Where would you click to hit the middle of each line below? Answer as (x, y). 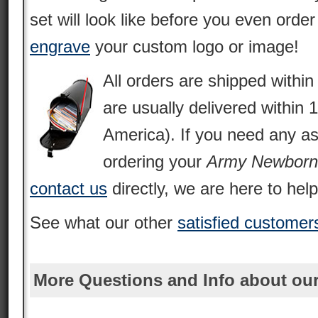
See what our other (104, 223)
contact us (68, 188)
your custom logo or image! (194, 46)
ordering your (155, 161)
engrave (60, 46)
